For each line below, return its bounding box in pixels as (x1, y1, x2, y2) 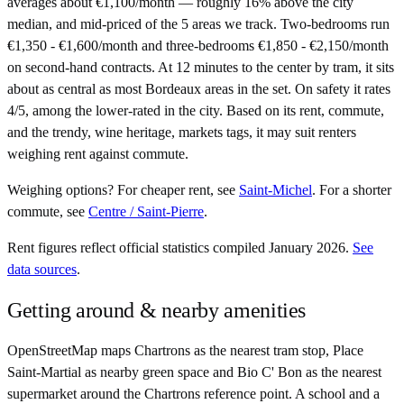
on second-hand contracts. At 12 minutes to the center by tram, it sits (7, 60, 394, 76)
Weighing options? (7, 182, 114, 198)
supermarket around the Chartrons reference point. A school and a (7, 386, 380, 402)
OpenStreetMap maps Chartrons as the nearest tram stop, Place (7, 343, 363, 359)
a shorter (343, 182, 391, 198)
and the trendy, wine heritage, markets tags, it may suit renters (7, 124, 356, 141)
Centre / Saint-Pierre (88, 204, 204, 220)
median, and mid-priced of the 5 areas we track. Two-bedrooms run (7, 16, 390, 32)
